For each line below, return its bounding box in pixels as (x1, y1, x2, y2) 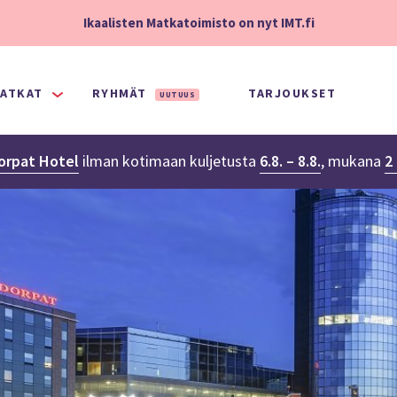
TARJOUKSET (248, 85, 337, 102)
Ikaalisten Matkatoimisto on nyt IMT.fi (82, 14, 315, 31)
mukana (328, 151, 381, 171)
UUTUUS (160, 89, 196, 99)
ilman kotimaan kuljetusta (82, 151, 256, 171)
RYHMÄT (91, 85, 152, 102)
